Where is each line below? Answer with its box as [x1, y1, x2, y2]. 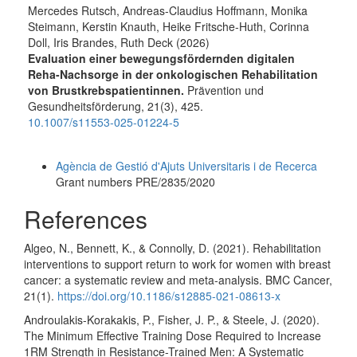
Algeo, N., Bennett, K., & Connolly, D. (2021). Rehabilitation [24, 240, 321, 257]
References [24, 202, 147, 237]
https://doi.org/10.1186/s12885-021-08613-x [57, 288, 280, 304]
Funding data [29, 145, 80, 158]
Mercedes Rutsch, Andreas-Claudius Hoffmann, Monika [28, 2, 308, 19]
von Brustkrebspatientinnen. [28, 82, 187, 99]
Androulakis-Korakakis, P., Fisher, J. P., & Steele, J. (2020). [24, 312, 320, 328]
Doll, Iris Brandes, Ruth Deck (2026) [28, 34, 210, 51]
